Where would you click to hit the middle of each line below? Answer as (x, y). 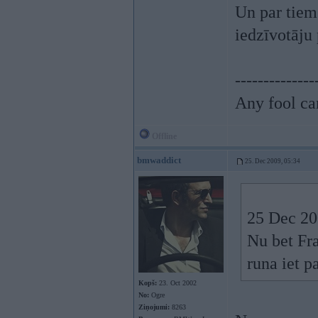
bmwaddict (159, 160)
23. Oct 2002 (177, 283)
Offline (163, 136)
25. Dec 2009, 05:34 (273, 161)
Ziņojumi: (154, 307)
